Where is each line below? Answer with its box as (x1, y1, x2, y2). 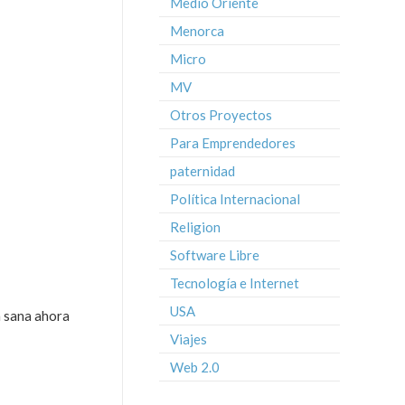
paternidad (170, 163, 235, 179)
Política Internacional (170, 191, 300, 207)
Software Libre (170, 247, 259, 263)
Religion (170, 219, 221, 235)
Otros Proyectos (170, 107, 272, 123)
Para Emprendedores (170, 135, 296, 151)
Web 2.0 (170, 359, 220, 375)
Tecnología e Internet (170, 275, 299, 291)
